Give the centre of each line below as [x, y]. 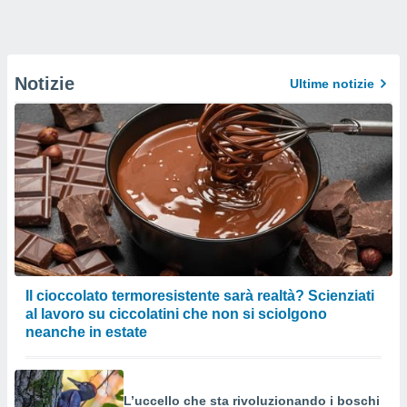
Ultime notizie [332, 84]
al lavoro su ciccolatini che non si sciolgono [176, 314]
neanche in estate [86, 332]
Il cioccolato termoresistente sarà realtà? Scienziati [200, 296]
